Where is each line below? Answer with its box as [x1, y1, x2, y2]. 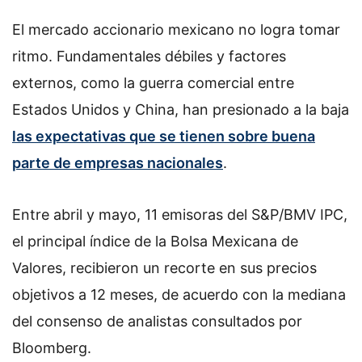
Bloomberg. [12, 339, 91, 356]
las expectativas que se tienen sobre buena [12, 128, 315, 145]
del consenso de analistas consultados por [12, 312, 302, 330]
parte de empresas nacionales [12, 154, 223, 171]
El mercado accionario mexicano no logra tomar [12, 21, 340, 38]
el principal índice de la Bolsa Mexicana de [12, 232, 298, 250]
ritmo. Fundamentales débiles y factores [12, 48, 286, 65]
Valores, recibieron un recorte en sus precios [12, 259, 317, 276]
